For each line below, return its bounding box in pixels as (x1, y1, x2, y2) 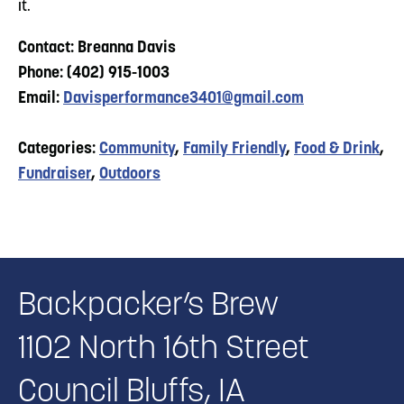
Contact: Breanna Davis (18, 39, 176, 57)
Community (99, 140, 175, 158)
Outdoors (99, 165, 161, 183)
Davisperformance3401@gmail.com (63, 89, 304, 107)
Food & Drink (294, 140, 380, 158)
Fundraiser (18, 165, 91, 183)
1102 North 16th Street (18, 333, 309, 366)
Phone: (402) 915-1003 (18, 64, 170, 82)
